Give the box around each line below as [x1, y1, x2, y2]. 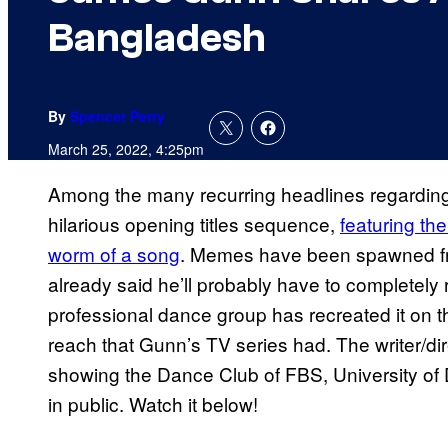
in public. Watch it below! [48, 390, 258, 418]
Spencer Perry [70, 106, 165, 127]
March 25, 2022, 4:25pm [48, 139, 204, 160]
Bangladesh [48, 15, 266, 62]
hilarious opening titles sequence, [48, 210, 340, 238]
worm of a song [48, 240, 180, 268]
